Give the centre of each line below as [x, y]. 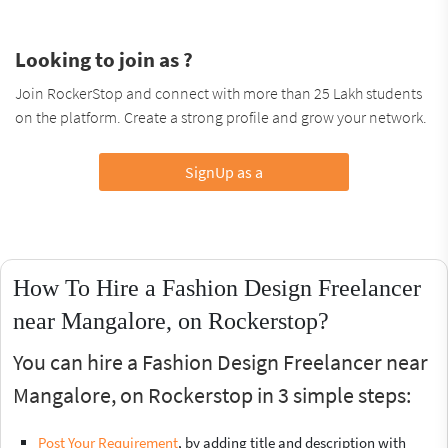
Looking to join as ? [104, 59]
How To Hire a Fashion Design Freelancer [217, 287]
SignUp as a [223, 171]
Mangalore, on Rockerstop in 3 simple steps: [212, 394]
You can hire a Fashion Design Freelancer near [220, 361]
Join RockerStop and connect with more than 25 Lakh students [218, 92]
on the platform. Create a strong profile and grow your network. [221, 116]
